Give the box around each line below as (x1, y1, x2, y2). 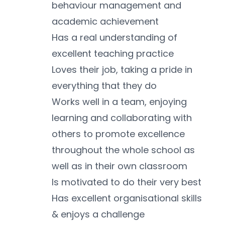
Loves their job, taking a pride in (52, 63, 192, 76)
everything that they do (52, 79, 157, 92)
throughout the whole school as (52, 144, 195, 157)
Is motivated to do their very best (52, 176, 201, 189)
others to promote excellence (52, 128, 185, 141)
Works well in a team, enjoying (52, 95, 187, 108)
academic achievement (52, 15, 159, 28)
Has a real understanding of (52, 31, 177, 44)
